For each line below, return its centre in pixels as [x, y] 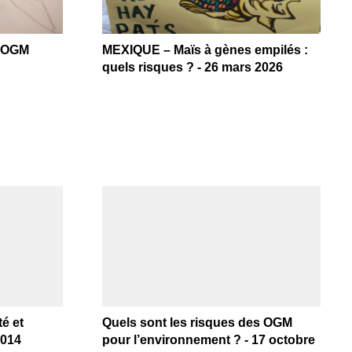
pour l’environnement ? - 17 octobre [208, 340]
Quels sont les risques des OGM [197, 323]
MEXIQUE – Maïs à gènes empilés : [205, 50]
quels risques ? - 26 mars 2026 [192, 68]
